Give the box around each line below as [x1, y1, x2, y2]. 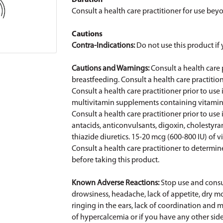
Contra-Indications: [72, 42, 136, 50]
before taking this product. [72, 156, 159, 164]
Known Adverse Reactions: [72, 179, 161, 187]
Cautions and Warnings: [72, 65, 151, 73]
